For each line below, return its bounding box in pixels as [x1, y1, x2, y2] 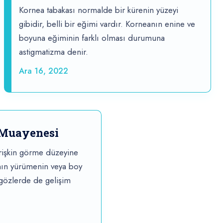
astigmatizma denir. [19, 46, 88, 58]
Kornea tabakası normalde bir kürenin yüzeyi [19, 4, 178, 16]
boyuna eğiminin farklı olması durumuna [19, 32, 165, 44]
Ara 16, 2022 [19, 65, 68, 77]
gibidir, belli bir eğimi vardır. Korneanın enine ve [19, 18, 195, 30]
